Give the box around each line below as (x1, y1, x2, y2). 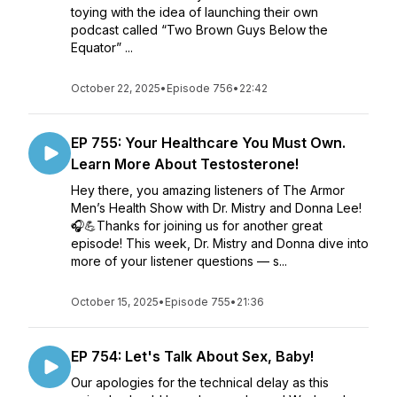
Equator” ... (71, 40, 133, 55)
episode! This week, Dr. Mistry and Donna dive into (71, 236, 369, 251)
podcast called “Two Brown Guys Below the (71, 22, 328, 37)
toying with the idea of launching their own (71, 4, 318, 19)
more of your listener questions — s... (71, 253, 287, 269)
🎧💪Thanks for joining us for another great (71, 218, 323, 233)
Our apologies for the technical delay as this (71, 375, 329, 390)
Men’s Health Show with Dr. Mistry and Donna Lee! (71, 200, 362, 215)
